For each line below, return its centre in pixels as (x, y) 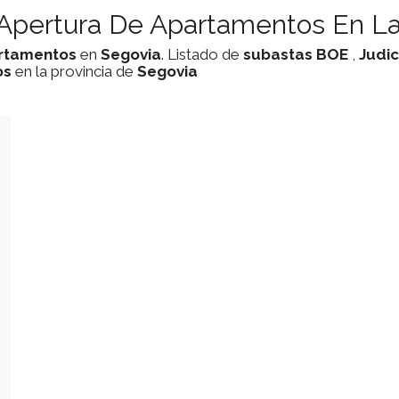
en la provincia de (74, 71)
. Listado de (202, 54)
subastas (278, 54)
